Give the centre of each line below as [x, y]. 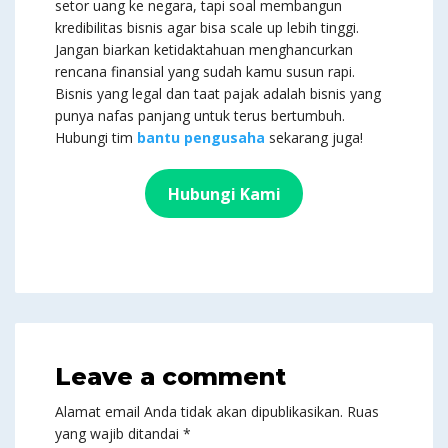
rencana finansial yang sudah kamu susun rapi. [205, 72]
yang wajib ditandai [119, 434]
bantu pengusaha [201, 138]
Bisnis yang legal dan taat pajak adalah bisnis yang [218, 94]
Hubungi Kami [224, 193]
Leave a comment [170, 377]
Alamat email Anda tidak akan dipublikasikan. [199, 412]
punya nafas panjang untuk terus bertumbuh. [200, 116]
